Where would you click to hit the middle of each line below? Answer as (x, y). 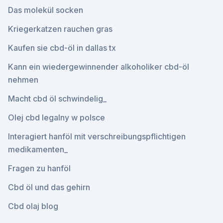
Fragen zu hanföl (39, 168)
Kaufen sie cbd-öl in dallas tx (62, 48)
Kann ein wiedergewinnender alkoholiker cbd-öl (99, 67)
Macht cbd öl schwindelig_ (57, 99)
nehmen (23, 80)
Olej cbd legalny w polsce (56, 117)
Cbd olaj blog (33, 206)
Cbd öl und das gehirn (49, 187)
